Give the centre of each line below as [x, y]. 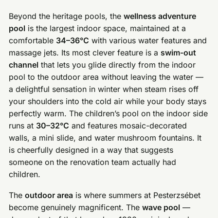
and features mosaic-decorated [128, 125]
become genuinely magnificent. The [76, 207]
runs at [23, 125]
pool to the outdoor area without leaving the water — [106, 77]
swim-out [179, 52]
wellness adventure [160, 16]
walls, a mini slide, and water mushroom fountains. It [105, 137]
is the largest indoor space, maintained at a [106, 28]
